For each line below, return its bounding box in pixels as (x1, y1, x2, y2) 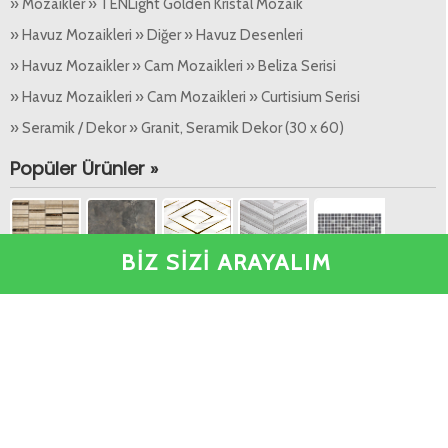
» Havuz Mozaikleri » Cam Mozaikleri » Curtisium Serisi (10, 87, 360, 106)
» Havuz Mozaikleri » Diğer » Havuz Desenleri (10, 25, 303, 44)
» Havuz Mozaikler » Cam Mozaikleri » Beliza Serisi (10, 56, 336, 75)
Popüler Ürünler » (10, 155, 158, 181)
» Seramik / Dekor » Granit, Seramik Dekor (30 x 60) (10, 118, 344, 137)
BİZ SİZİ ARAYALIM (120, 249, 332, 276)
